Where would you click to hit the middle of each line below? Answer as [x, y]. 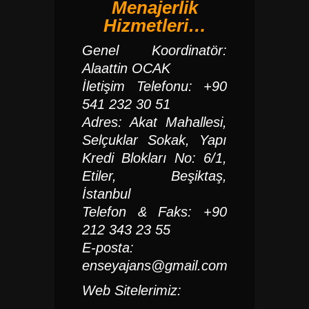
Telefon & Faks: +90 [154, 212]
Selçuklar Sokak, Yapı [154, 140]
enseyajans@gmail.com [155, 266]
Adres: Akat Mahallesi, [154, 122]
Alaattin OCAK [126, 68]
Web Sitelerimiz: [132, 290]
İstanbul [106, 194]
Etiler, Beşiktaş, [154, 176]
